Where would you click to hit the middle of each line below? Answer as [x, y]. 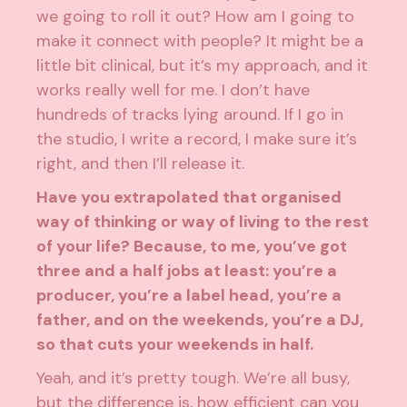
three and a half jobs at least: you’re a [187, 271]
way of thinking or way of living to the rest [203, 222]
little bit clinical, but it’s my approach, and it [203, 66]
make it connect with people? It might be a [200, 41]
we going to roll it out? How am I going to [196, 17]
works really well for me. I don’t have [174, 90]
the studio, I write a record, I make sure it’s [197, 139]
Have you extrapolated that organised [189, 198]
